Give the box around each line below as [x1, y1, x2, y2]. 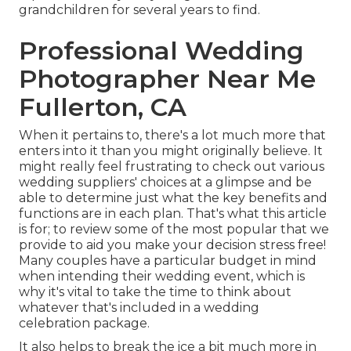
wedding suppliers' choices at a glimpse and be [19, 175, 312, 190]
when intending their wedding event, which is [19, 269, 305, 284]
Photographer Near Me [19, 63, 316, 95]
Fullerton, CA [19, 92, 186, 123]
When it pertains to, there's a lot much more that [19, 128, 326, 143]
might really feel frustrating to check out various [19, 159, 324, 175]
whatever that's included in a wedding [19, 300, 259, 316]
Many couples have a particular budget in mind [19, 253, 317, 269]
